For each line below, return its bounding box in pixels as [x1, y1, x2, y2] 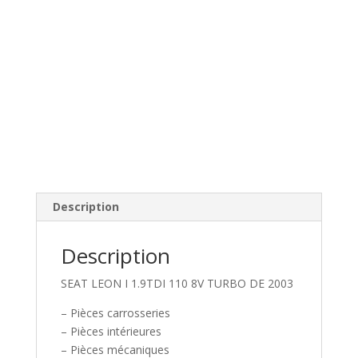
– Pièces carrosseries [60, 304, 170, 320]
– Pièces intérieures [60, 323, 161, 339]
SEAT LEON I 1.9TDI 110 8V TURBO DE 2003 [60, 275, 293, 291]
